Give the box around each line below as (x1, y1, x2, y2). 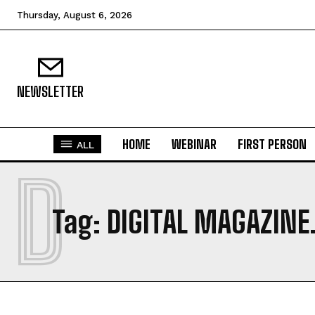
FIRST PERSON (238, 136, 307, 152)
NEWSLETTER (17, 83, 84, 100)
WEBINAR (172, 136, 217, 152)
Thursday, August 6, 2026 (17, 10, 132, 20)
